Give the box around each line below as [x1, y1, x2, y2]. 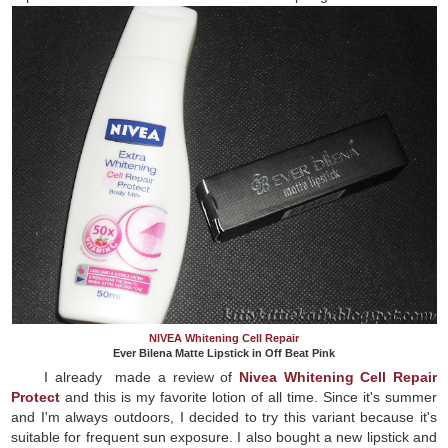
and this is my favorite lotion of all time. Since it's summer [60, 388, 437, 405]
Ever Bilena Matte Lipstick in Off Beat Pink [113, 346, 335, 359]
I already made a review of [44, 368, 239, 385]
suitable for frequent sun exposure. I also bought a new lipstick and [11, 428, 437, 445]
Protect [11, 388, 61, 405]
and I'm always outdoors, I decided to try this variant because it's [11, 408, 437, 425]
